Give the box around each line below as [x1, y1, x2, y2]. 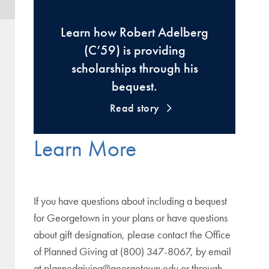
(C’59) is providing [83, 41, 186, 59]
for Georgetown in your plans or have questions [34, 211, 228, 225]
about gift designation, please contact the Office [34, 228, 231, 241]
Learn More [34, 134, 136, 163]
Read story [109, 101, 160, 115]
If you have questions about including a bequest [34, 194, 227, 208]
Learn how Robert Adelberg [61, 23, 208, 41]
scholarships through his [71, 59, 198, 77]
